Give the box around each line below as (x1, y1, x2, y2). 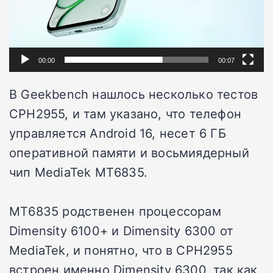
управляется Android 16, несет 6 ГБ (9, 124, 226, 142)
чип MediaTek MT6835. (9, 163, 147, 181)
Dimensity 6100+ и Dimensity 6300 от (9, 222, 233, 239)
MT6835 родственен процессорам (9, 202, 221, 220)
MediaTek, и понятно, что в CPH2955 (9, 241, 233, 259)
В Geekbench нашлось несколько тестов (9, 85, 258, 103)
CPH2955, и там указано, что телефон (9, 105, 241, 122)
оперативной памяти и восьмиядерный (9, 144, 249, 161)
